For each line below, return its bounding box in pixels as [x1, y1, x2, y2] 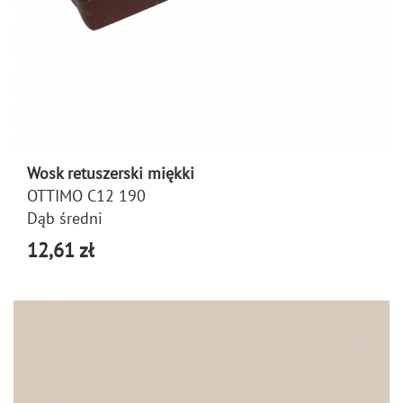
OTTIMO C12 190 [27, 184, 146, 206]
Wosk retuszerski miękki [27, 162, 194, 184]
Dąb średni [27, 207, 103, 228]
